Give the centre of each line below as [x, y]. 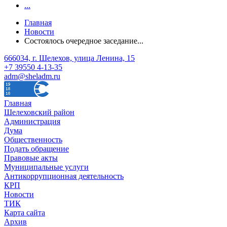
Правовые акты [31, 158]
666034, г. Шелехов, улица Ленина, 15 [69, 58]
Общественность [33, 139]
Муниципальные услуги [46, 167]
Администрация [32, 121]
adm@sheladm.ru [32, 76]
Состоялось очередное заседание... [84, 41]
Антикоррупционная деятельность [64, 176]
